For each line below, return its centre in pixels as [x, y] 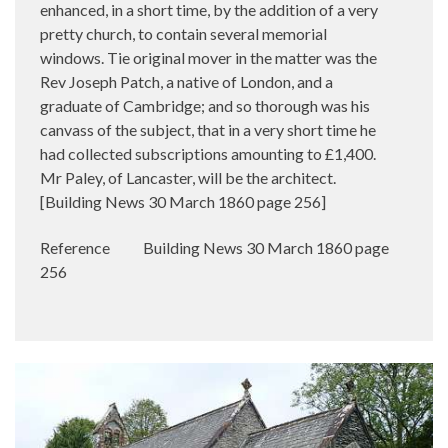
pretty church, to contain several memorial [183, 33]
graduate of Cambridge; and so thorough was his [205, 105]
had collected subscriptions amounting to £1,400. [208, 153]
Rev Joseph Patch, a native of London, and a [186, 81]
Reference [75, 247]
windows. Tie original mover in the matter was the [208, 57]
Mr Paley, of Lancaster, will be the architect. [188, 177]
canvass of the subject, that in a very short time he [208, 129]
